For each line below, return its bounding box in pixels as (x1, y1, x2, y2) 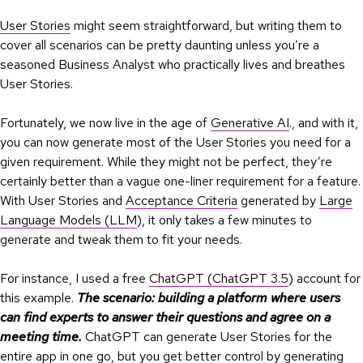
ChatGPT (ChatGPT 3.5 (149, 270, 288, 288)
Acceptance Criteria (126, 192, 237, 210)
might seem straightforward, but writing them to (70, 17, 342, 35)
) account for (288, 270, 361, 288)
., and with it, (289, 114, 358, 132)
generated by (237, 192, 319, 210)
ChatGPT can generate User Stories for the (82, 328, 332, 346)
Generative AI (211, 114, 289, 132)
